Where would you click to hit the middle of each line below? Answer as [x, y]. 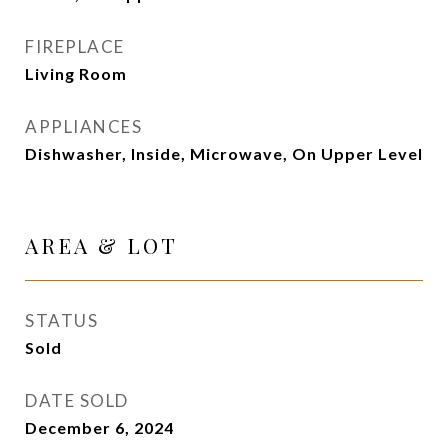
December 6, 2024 [99, 427]
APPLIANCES [83, 126]
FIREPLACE [75, 46]
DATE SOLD [77, 400]
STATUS [61, 320]
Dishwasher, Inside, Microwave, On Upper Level [224, 153]
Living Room [76, 73]
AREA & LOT [101, 245]
